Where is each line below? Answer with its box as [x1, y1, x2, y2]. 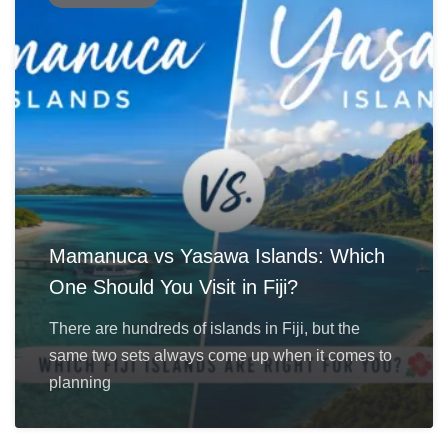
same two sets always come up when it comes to [49, 346, 392, 364]
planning [49, 373, 111, 391]
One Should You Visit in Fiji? [49, 275, 298, 298]
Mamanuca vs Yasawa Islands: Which [49, 244, 385, 267]
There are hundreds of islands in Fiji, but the [49, 319, 360, 337]
